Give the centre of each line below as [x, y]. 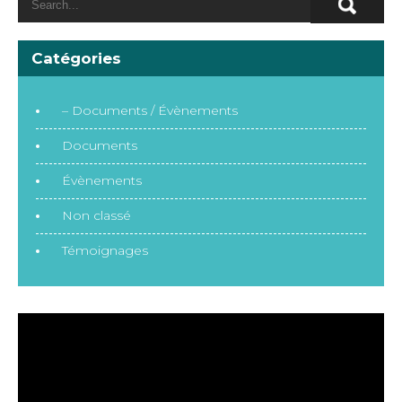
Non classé [96, 215]
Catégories [76, 58]
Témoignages [105, 250]
